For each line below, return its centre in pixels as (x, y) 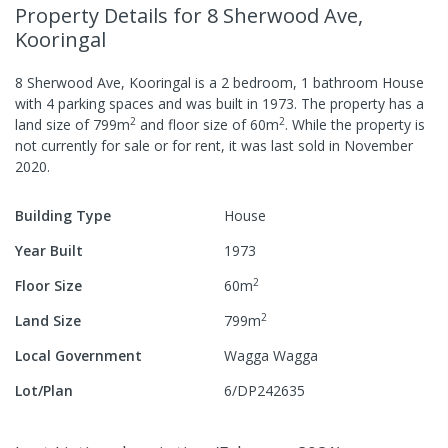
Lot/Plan (44, 390)
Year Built (49, 250)
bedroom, (265, 82)
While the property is (356, 124)
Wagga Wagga (271, 355)
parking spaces (104, 103)
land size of (54, 124)
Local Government (78, 355)
